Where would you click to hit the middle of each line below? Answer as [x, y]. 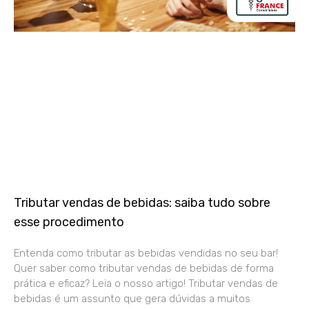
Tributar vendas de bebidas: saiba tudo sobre [142, 202]
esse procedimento [69, 222]
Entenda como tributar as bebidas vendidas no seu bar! [146, 253]
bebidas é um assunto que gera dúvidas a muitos [132, 298]
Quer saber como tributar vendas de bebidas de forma [144, 268]
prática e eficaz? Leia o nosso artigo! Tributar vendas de [146, 283]
